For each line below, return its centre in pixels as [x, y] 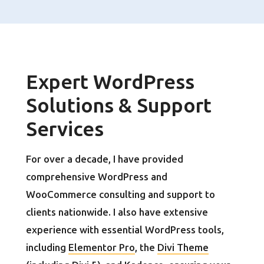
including [47, 247]
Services [65, 129]
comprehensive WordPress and [97, 177]
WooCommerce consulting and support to [121, 194]
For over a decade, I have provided [105, 159]
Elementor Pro [102, 247]
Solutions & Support [119, 106]
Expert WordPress [110, 82]
